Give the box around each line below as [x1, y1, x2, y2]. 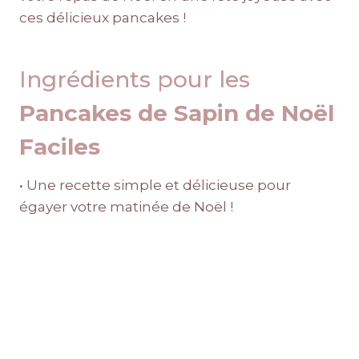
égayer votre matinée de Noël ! [19, 199, 233, 216]
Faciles [19, 133, 100, 161]
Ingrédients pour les [19, 66, 250, 94]
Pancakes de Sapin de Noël [19, 99, 334, 127]
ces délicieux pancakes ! [19, 10, 186, 26]
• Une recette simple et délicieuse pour [19, 177, 291, 194]
